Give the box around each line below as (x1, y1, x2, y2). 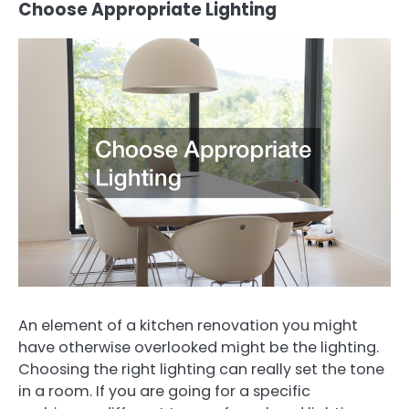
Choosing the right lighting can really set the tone (18, 358, 384, 380)
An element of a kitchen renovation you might (18, 314, 358, 336)
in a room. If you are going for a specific (18, 380, 310, 402)
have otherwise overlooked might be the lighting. (18, 336, 379, 358)
